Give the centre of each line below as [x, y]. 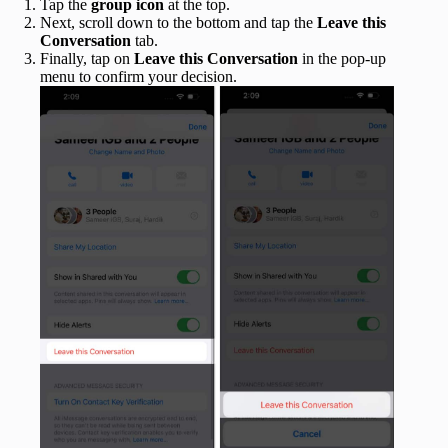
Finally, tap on [87, 59]
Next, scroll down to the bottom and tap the [178, 23]
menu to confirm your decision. [138, 77]
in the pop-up [342, 59]
